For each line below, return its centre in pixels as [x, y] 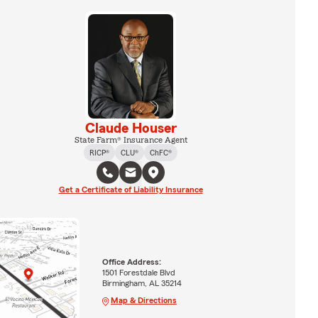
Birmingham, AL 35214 [142, 283]
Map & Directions [143, 300]
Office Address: [131, 262]
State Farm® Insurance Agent [131, 139]
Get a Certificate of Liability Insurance [131, 189]
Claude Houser [131, 128]
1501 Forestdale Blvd [138, 272]
